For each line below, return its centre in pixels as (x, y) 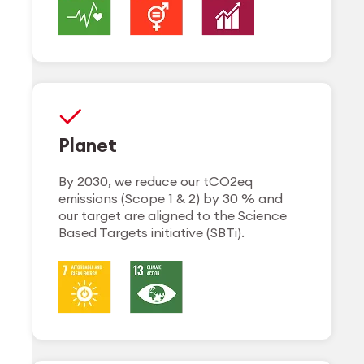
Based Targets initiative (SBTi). (152, 232)
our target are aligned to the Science (173, 215)
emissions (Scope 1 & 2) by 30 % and (171, 198)
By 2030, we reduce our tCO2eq (156, 181)
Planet (88, 145)
